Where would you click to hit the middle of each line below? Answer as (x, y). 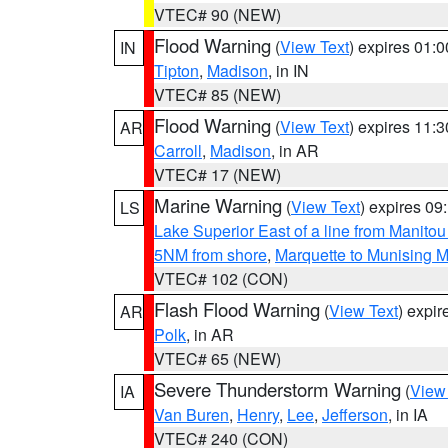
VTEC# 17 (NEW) (217, 174)
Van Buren (191, 414)
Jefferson (355, 414)
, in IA (408, 414)
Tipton (176, 70)
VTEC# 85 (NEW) (217, 94)
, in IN (288, 70)
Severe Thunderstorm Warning (277, 389)
